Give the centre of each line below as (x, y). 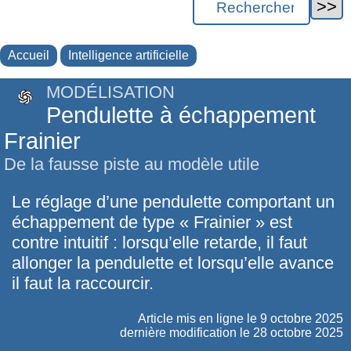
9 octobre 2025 (302, 318)
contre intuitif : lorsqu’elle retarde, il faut (159, 243)
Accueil (29, 55)
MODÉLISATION (110, 92)
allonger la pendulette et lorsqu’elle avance (173, 263)
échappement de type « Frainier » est (152, 223)
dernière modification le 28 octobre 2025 (232, 332)
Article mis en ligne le (199, 318)
